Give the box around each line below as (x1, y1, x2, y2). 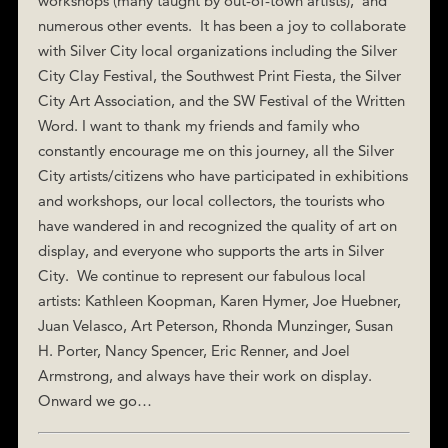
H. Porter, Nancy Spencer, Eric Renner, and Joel (37, 340, 350, 360)
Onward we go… (37, 390, 152, 410)
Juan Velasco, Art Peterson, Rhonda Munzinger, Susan (37, 315, 393, 335)
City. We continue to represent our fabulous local (37, 265, 366, 285)
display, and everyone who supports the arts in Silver (37, 240, 384, 260)
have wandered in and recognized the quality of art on (37, 215, 397, 235)
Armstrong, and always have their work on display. (37, 365, 372, 385)
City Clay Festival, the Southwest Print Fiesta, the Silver (37, 65, 401, 85)
